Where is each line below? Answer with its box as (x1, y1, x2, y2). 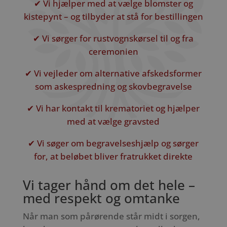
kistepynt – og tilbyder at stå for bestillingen (23, 11, 203, 23)
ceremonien (88, 46, 138, 58)
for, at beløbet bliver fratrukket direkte (34, 150, 193, 162)
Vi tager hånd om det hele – (22, 175, 195, 194)
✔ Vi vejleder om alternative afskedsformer (25, 67, 202, 79)
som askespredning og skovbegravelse (34, 80, 192, 92)
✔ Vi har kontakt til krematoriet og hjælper (27, 102, 200, 114)
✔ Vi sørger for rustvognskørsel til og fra (33, 32, 194, 45)
